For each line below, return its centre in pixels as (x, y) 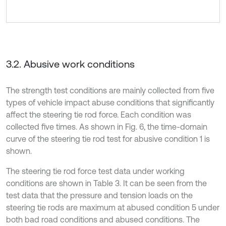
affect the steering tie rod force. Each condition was (99, 114)
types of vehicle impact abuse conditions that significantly (110, 102)
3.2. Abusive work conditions (70, 64)
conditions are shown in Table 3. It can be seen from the (106, 183)
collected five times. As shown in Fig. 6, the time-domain (107, 126)
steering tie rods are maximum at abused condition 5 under (113, 207)
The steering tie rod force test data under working (95, 171)
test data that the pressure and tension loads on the (99, 195)
